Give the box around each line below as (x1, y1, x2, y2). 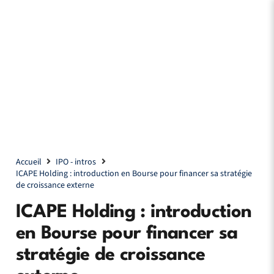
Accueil (15, 156, 42, 168)
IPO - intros (56, 156, 97, 168)
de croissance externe (15, 179, 94, 191)
